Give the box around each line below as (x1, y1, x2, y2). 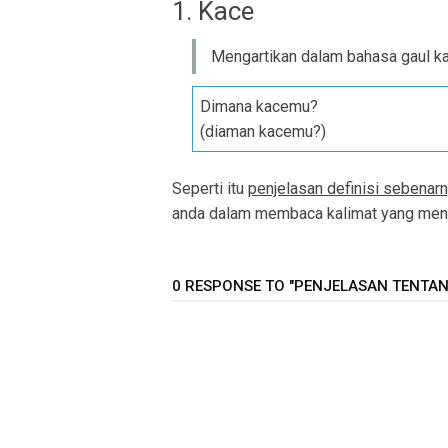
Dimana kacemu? (200, 97, 318, 117)
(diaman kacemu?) (200, 122, 326, 142)
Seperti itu (172, 179, 248, 199)
